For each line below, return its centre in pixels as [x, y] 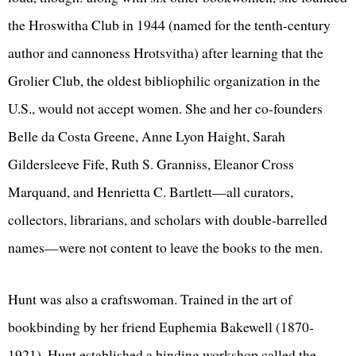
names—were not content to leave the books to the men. [168, 247]
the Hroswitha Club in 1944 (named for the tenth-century [169, 24]
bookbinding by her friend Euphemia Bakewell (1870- [161, 326]
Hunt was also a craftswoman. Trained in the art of [150, 298]
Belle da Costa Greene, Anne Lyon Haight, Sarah [147, 135]
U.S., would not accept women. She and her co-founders [165, 108]
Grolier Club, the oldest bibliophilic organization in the [164, 80]
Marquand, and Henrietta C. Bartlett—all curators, [151, 191]
